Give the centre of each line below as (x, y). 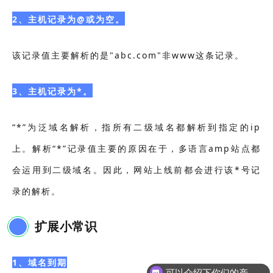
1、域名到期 (39, 263)
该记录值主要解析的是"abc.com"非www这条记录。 (128, 55)
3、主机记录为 (44, 91)
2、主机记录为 (44, 19)
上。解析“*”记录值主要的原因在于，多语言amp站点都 (136, 148)
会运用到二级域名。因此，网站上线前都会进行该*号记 (136, 169)
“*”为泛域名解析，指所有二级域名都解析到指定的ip (136, 127)
